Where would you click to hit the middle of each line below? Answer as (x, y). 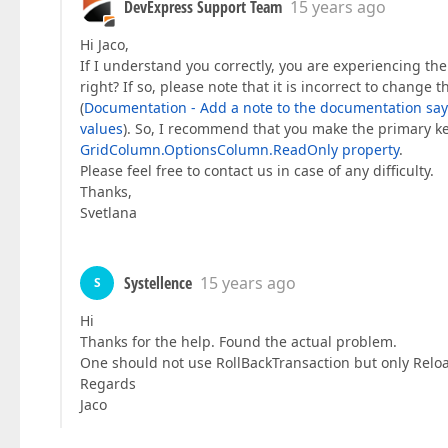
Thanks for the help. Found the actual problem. (238, 341)
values (101, 128)
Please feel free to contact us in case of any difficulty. (257, 170)
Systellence (158, 283)
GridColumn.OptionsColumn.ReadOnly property (239, 149)
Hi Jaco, (104, 44)
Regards (108, 383)
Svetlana (108, 212)
